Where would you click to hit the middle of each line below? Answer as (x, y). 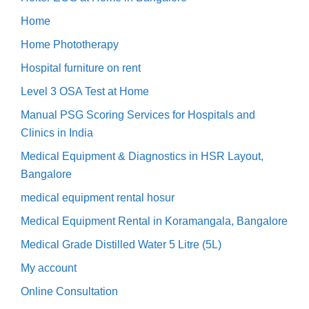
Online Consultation (69, 291)
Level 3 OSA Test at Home (85, 91)
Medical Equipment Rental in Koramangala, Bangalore (154, 221)
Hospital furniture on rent (81, 68)
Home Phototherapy (70, 44)
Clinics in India (57, 132)
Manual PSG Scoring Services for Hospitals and (138, 114)
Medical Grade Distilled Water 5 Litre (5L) (121, 244)
